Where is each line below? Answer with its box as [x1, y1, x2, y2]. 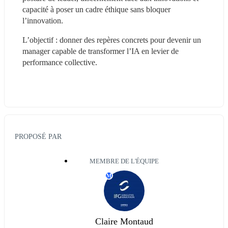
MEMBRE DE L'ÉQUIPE [90, 158, 159, 165]
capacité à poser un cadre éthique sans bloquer [22, 5, 170, 14]
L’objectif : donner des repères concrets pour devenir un [22, 35, 201, 44]
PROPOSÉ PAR [15, 132, 62, 141]
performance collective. [22, 58, 97, 67]
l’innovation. [22, 16, 63, 25]
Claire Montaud [95, 216, 153, 227]
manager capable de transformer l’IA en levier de [22, 46, 179, 55]
